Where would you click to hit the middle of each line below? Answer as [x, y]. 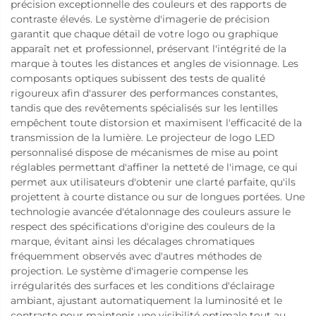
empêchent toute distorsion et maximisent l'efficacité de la [156, 122]
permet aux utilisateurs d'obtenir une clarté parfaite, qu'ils [153, 182]
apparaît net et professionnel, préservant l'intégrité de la [148, 48]
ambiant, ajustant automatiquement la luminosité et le [146, 300]
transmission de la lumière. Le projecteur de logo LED [143, 137]
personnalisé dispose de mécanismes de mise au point [145, 152]
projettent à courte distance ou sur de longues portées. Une [158, 196]
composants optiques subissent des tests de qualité [138, 78]
